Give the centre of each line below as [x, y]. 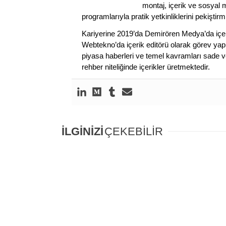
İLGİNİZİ [82, 131]
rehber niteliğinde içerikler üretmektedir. [146, 67]
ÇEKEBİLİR [134, 131]
